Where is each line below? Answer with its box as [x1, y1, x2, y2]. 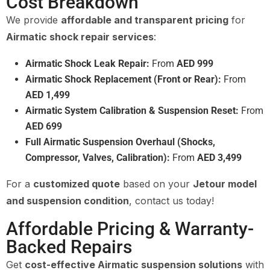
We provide [6, 13, 61, 26]
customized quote [33, 177, 120, 190]
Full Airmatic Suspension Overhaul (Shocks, [25, 136, 215, 148]
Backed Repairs [6, 236, 132, 257]
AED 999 [177, 57, 213, 69]
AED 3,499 [197, 151, 242, 163]
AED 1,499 [25, 89, 70, 101]
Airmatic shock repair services [6, 30, 154, 43]
